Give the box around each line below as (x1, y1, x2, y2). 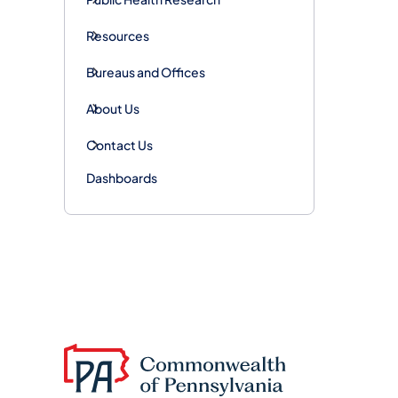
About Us (86, 99, 139, 116)
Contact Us (86, 136, 153, 153)
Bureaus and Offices (86, 63, 205, 80)
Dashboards (86, 169, 157, 186)
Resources (86, 27, 149, 44)
